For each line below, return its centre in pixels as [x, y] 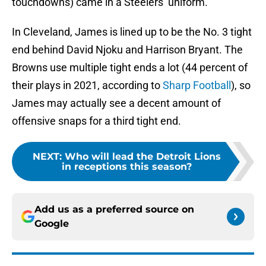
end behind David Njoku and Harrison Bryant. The [127, 50]
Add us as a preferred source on [114, 210]
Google [52, 224]
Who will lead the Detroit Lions [142, 157]
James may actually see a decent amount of [116, 103]
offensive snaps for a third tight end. [96, 121]
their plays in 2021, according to [87, 85]
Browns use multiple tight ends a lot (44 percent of [130, 68]
